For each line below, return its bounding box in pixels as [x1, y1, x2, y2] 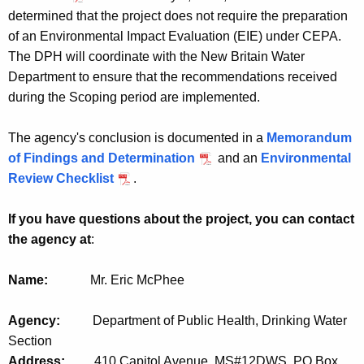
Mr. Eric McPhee [90, 273, 184, 288]
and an [214, 151, 261, 166]
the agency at [8, 232, 91, 247]
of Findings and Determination [8, 151, 195, 166]
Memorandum [266, 131, 352, 145]
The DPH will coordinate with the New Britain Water [8, 50, 305, 64]
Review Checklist [8, 171, 114, 186]
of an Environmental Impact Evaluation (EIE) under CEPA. [8, 29, 341, 44]
